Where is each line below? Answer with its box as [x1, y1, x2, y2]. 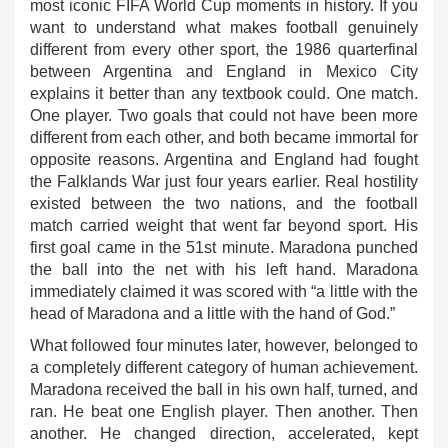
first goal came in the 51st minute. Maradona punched [30, 239, 418, 256]
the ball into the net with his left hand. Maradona [30, 261, 418, 278]
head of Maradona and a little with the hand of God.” [30, 305, 395, 322]
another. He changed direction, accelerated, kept [30, 425, 418, 442]
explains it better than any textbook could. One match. [30, 85, 418, 102]
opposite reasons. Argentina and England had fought [30, 151, 418, 168]
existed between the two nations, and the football [30, 195, 418, 212]
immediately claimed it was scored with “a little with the [30, 283, 418, 300]
